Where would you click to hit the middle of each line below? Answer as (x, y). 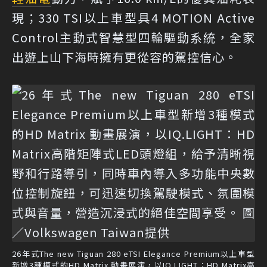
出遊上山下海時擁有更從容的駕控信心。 (125, 57)
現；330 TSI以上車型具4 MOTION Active (133, 18)
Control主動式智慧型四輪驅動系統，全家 (133, 37)
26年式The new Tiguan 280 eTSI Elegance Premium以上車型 (133, 254)
